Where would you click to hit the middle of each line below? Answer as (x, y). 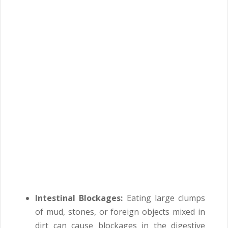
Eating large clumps (164, 198)
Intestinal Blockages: (79, 198)
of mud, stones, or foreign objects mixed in (120, 212)
